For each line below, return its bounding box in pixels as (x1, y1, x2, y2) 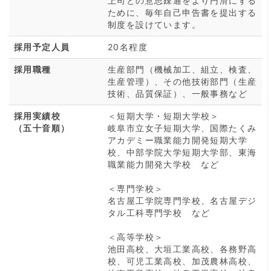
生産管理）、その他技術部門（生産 (108, 76, 257, 87)
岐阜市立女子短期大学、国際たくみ (108, 122, 257, 133)
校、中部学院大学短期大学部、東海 (108, 146, 257, 157)
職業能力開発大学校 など (108, 158, 220, 169)
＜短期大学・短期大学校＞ (108, 110, 220, 121)
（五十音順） (14, 122, 70, 133)
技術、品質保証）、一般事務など (108, 88, 247, 99)
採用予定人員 (14, 41, 70, 52)
